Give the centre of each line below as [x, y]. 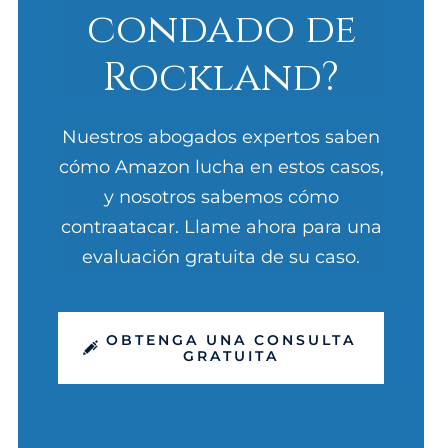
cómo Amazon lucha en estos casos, [221, 167]
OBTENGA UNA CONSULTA [231, 340]
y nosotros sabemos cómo [221, 197]
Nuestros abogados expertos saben [221, 137]
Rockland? [221, 74]
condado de [221, 26]
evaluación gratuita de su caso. [221, 257]
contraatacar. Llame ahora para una [221, 227]
